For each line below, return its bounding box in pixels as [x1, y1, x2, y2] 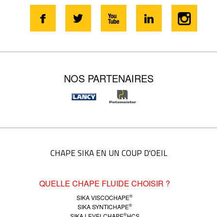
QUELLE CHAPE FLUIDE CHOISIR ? [39, 177, 170, 189]
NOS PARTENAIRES [63, 71, 154, 86]
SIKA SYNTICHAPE [77, 202, 129, 211]
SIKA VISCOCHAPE [77, 193, 129, 201]
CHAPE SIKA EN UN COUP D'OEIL [50, 146, 167, 159]
